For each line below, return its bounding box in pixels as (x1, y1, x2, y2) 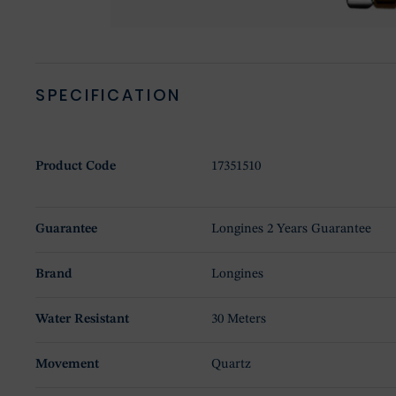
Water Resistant (35, 313, 129, 327)
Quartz (211, 358, 252, 372)
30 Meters (211, 313, 267, 327)
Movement (35, 358, 99, 372)
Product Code (35, 160, 116, 174)
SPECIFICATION (35, 84, 182, 107)
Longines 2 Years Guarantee (211, 223, 372, 237)
